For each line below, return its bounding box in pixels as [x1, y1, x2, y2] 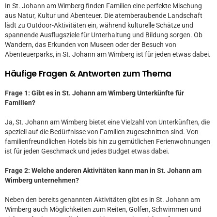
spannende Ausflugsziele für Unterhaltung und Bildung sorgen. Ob [5, 31, 202, 39]
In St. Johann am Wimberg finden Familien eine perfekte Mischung [5, 2, 202, 10]
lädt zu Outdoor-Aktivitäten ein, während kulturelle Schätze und [5, 21, 193, 29]
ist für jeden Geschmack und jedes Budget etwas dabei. [5, 147, 170, 155]
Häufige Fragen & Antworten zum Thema [5, 68, 171, 79]
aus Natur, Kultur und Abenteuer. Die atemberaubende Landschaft [5, 12, 202, 19]
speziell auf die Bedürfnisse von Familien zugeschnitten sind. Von [5, 128, 199, 136]
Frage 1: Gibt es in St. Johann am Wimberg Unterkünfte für [5, 89, 184, 97]
